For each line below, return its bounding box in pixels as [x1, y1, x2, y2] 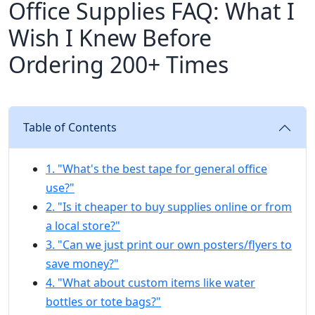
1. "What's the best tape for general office [46, 161, 267, 177]
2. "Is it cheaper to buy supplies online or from [46, 199, 292, 215]
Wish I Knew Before [8, 22, 212, 53]
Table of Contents [23, 120, 117, 136]
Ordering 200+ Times [8, 49, 229, 80]
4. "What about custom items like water [46, 275, 255, 291]
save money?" [46, 256, 119, 272]
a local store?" [46, 218, 120, 234]
